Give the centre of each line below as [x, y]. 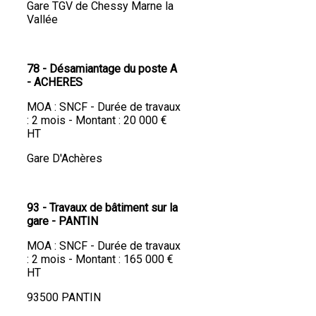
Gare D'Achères [65, 159]
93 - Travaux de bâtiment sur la [102, 208]
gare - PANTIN [62, 221]
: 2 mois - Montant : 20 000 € [97, 121]
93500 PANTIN [64, 298]
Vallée [42, 20]
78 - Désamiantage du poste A [102, 69]
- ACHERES [55, 83]
